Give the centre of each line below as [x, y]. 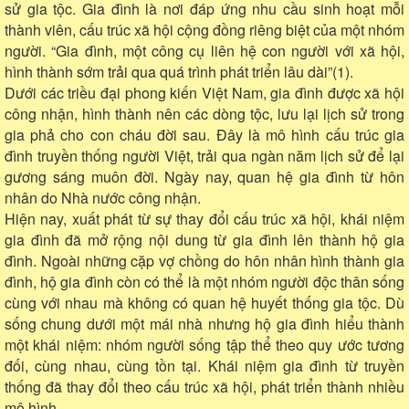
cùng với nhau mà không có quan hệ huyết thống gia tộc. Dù [204, 302]
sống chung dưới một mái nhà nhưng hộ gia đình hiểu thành [204, 323]
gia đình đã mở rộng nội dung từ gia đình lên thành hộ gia [204, 239]
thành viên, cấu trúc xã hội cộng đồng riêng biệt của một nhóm [204, 29]
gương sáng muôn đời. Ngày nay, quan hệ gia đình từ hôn [204, 176]
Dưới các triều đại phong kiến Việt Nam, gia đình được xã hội [204, 92]
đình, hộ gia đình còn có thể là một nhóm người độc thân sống [204, 281]
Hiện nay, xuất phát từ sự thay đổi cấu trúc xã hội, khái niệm [204, 218]
